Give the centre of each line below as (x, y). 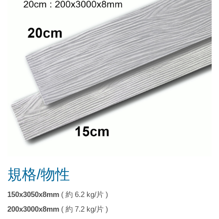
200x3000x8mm (33, 209)
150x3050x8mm (33, 194)
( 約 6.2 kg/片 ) (84, 194)
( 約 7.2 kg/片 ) (84, 209)
